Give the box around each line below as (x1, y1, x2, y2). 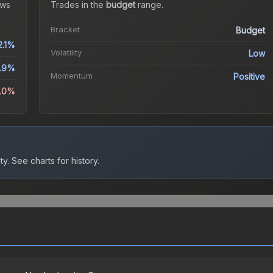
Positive (233, 71, 266, 82)
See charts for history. (9, 155, 99, 166)
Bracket (50, 24, 80, 35)
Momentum (50, 71, 93, 81)
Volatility (50, 48, 82, 58)
